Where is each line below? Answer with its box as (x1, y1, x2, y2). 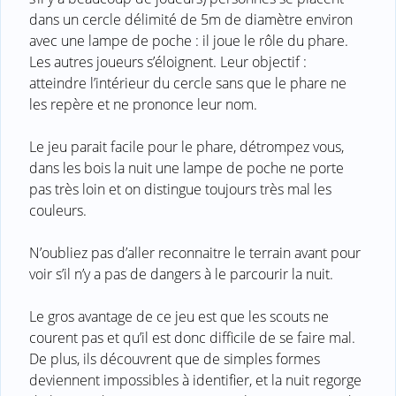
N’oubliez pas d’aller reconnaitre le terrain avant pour (29, 242, 361, 263)
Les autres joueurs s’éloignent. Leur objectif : (29, 51, 307, 72)
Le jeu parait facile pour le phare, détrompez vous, (29, 136, 344, 156)
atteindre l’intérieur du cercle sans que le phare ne (29, 72, 346, 93)
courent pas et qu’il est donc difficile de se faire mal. (29, 327, 355, 347)
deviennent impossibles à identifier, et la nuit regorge (29, 369, 362, 390)
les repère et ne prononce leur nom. (29, 94, 257, 114)
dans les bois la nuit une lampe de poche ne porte (29, 157, 344, 178)
